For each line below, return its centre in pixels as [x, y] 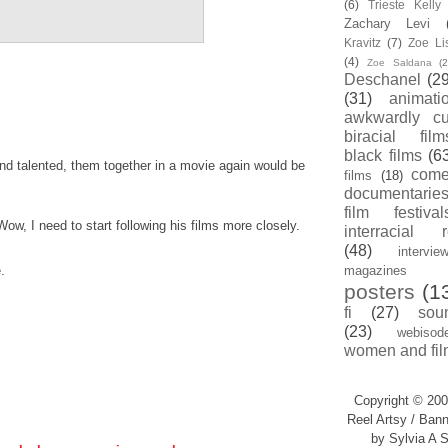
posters [379, 291]
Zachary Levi [387, 23]
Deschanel [382, 79]
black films [383, 155]
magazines [375, 270]
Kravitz [362, 42]
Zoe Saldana [399, 62]
